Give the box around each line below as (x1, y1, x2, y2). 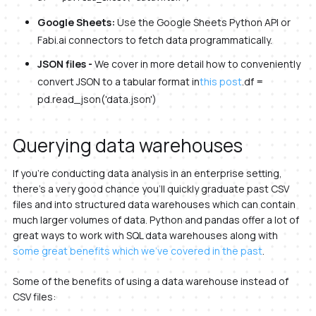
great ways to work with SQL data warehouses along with (12, 228, 278, 242)
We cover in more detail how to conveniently (94, 56, 300, 71)
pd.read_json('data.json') (37, 92, 157, 106)
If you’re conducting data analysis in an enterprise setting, (12, 166, 282, 180)
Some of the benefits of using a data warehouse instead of (12, 274, 288, 288)
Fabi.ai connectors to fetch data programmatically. (37, 32, 272, 47)
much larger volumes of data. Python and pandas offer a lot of (12, 212, 299, 226)
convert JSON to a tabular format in (37, 74, 200, 88)
